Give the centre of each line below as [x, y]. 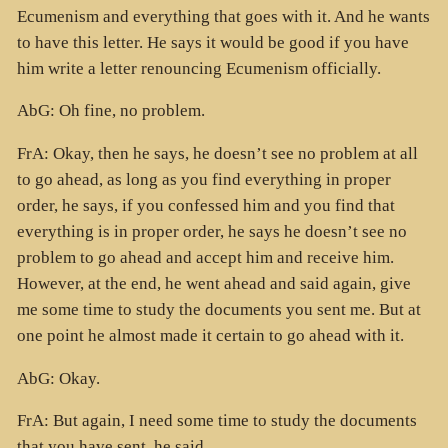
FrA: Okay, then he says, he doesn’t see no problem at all [217, 154]
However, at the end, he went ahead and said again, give [213, 284]
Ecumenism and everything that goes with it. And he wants [223, 16]
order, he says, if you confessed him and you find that [205, 206]
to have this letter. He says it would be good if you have [212, 42]
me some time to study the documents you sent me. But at [218, 310]
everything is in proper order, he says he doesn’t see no [211, 232]
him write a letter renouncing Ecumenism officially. [198, 68]
